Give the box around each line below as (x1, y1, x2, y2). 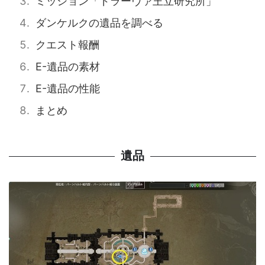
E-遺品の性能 (35, 82, 100, 95)
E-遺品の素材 (35, 60, 100, 73)
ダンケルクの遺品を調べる (35, 17, 163, 30)
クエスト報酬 (35, 38, 99, 51)
